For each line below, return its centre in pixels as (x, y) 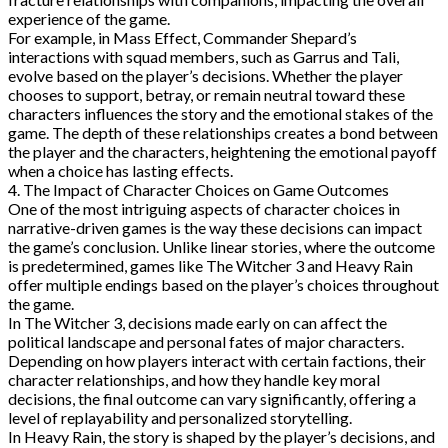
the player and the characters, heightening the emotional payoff (222, 151)
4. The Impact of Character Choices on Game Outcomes (198, 189)
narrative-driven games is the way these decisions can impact (215, 227)
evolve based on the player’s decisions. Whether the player (205, 75)
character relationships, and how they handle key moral (194, 379)
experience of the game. (89, 18)
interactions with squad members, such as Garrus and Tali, (203, 56)
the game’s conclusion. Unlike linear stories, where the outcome (221, 246)
